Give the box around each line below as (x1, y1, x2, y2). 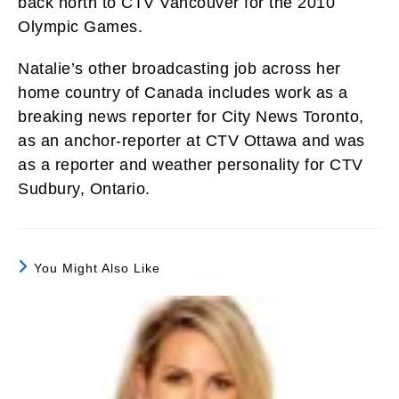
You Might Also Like (34, 260, 160, 275)
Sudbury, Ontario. (18, 179, 151, 198)
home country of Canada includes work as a (18, 83, 348, 102)
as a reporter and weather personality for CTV (18, 155, 363, 174)
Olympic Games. (18, 17, 142, 36)
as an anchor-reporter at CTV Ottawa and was (18, 131, 365, 150)
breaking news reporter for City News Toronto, (18, 107, 364, 126)
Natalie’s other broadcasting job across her (18, 59, 341, 77)
